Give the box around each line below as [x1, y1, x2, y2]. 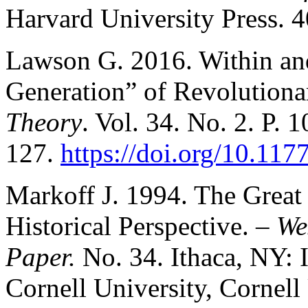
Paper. [5, 241, 82, 272]
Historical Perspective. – [5, 210, 276, 241]
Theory [5, 107, 82, 137]
